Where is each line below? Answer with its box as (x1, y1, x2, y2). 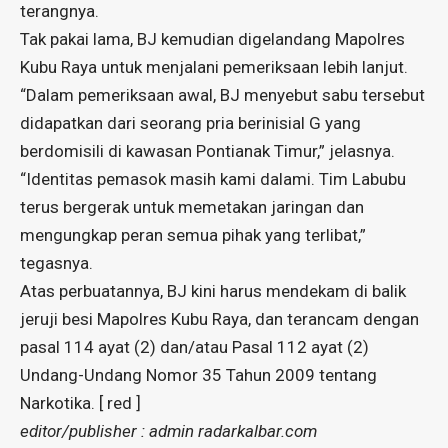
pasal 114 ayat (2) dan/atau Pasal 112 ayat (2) (20, 337, 369, 358)
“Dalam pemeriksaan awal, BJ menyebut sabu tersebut (20, 85, 425, 106)
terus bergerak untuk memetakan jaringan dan (20, 197, 364, 218)
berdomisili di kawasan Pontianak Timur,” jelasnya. (20, 141, 395, 162)
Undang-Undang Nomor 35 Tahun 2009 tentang (20, 365, 377, 386)
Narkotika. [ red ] (20, 393, 141, 414)
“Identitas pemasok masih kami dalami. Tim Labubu (20, 169, 406, 190)
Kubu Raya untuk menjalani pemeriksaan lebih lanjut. (20, 57, 408, 78)
